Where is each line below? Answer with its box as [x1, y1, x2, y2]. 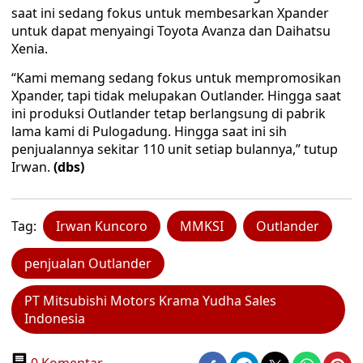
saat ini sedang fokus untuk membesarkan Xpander [11, 4, 329, 22]
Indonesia [24, 310, 85, 327]
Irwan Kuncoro [56, 217, 147, 235]
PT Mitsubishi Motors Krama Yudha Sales [24, 292, 276, 310]
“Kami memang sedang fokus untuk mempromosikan [11, 69, 341, 87]
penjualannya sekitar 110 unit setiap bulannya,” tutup [11, 140, 338, 158]
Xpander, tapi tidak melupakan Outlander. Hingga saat [11, 87, 341, 105]
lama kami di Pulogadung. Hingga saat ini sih [11, 122, 287, 140]
